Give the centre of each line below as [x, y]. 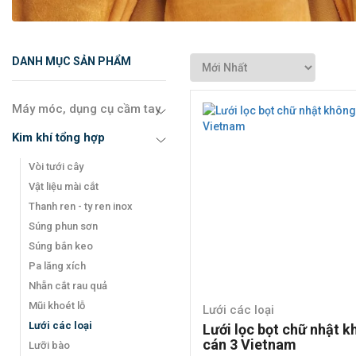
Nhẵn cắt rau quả [68, 285]
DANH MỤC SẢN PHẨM [72, 61]
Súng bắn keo [61, 246]
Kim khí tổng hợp [58, 137]
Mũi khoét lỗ [57, 305]
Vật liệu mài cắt [64, 186]
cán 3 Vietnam [250, 344]
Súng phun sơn [63, 226]
